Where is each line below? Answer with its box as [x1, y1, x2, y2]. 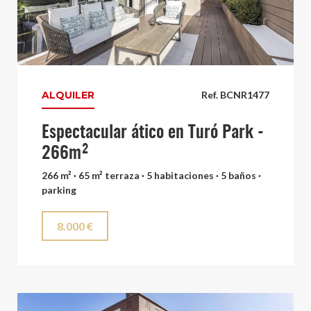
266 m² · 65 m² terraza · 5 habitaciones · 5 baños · [42, 169, 261, 181]
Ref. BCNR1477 [201, 89, 269, 101]
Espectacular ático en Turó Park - [42, 124, 264, 142]
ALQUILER [42, 89, 94, 101]
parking [42, 184, 76, 196]
